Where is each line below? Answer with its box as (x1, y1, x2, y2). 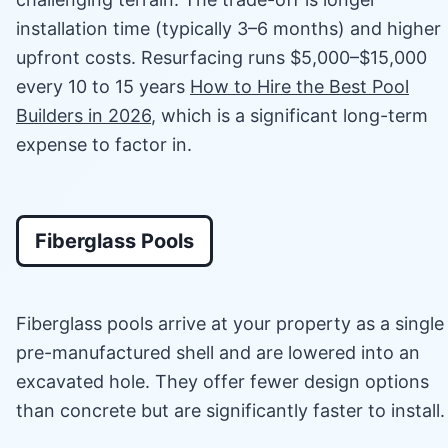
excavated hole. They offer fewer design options (16, 370, 429, 392)
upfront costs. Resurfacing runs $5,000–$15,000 (16, 46, 427, 68)
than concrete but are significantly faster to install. (16, 399, 445, 421)
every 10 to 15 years (16, 75, 190, 97)
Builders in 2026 (16, 104, 151, 126)
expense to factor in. (16, 133, 192, 155)
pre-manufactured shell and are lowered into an (16, 341, 420, 363)
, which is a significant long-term (151, 104, 428, 126)
